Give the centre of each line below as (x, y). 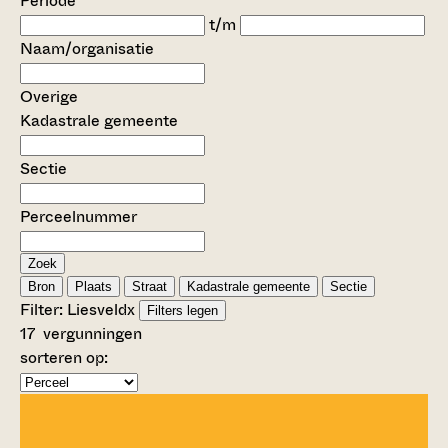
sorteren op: (64, 357)
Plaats (93, 286)
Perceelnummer (78, 216)
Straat (149, 286)
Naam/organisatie (87, 48)
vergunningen (88, 333)
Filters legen (182, 310)
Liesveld (97, 309)
